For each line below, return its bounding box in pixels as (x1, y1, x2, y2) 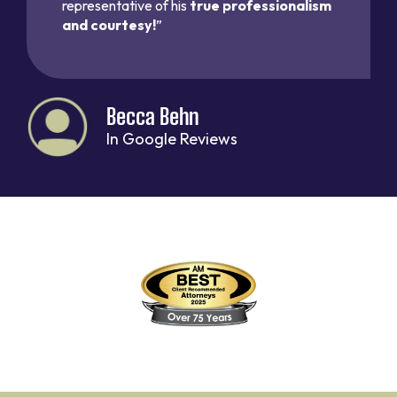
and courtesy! (62, 15, 156, 34)
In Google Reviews (106, 128, 237, 150)
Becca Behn (106, 103, 199, 130)
